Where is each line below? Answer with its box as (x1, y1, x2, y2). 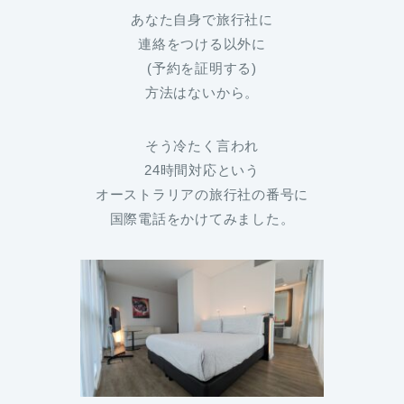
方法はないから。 (144, 85, 260, 101)
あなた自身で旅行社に (131, 12, 273, 28)
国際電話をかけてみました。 (109, 211, 295, 227)
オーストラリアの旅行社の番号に (95, 187, 309, 203)
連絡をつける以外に (138, 36, 266, 52)
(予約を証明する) (147, 60, 257, 77)
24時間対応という (144, 162, 260, 179)
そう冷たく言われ (144, 138, 260, 154)
